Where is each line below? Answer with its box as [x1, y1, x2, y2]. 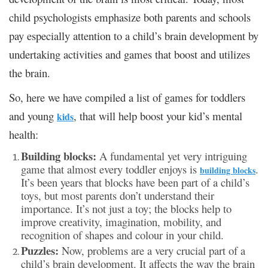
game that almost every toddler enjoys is [21, 161, 200, 176]
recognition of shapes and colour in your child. [21, 227, 224, 242]
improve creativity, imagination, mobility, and [21, 214, 221, 229]
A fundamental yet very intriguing [96, 148, 247, 163]
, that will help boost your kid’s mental [74, 108, 242, 123]
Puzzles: [21, 242, 59, 258]
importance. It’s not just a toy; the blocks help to [21, 200, 232, 216]
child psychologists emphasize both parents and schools [9, 9, 251, 25]
